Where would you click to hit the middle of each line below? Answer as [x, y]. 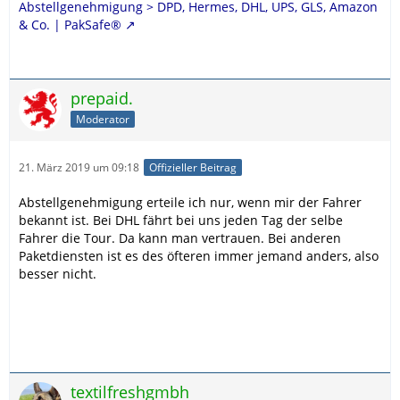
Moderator [103, 119]
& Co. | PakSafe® [70, 24]
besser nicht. [58, 274]
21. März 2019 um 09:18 [79, 167]
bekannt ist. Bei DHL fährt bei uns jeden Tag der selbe [181, 221]
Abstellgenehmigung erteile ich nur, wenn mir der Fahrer [190, 203]
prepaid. [102, 98]
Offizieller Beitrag [193, 168]
